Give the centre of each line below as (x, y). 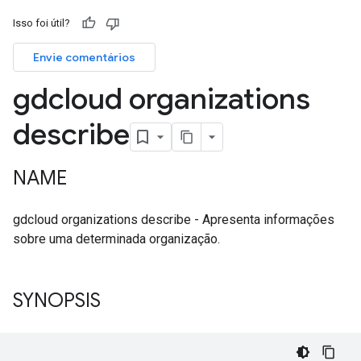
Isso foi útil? (41, 23)
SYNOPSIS (57, 301)
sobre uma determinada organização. (116, 239)
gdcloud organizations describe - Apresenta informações (174, 220)
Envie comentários (84, 57)
